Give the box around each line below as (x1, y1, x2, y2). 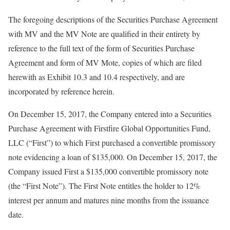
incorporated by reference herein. (8, 86, 114, 97)
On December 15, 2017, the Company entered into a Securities (8, 108, 212, 120)
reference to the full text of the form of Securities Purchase (8, 43, 195, 54)
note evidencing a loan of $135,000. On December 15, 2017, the (8, 151, 217, 163)
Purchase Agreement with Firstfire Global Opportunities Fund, (8, 123, 210, 134)
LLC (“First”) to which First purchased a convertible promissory (8, 137, 216, 148)
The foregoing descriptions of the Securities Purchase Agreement (8, 14, 218, 25)
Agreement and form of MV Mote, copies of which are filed (8, 57, 202, 68)
